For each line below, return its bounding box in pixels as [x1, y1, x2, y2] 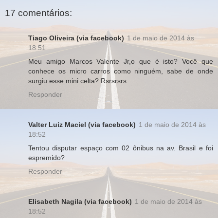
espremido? [28, 154, 65, 162]
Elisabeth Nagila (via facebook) [28, 198, 132, 206]
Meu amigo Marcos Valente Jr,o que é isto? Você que [28, 57, 213, 66]
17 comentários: [5, 7, 72, 18]
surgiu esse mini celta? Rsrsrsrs [28, 77, 127, 85]
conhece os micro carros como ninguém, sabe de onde [28, 67, 213, 75]
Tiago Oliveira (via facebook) [28, 34, 124, 42]
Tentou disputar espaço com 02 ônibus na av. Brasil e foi [28, 144, 213, 152]
